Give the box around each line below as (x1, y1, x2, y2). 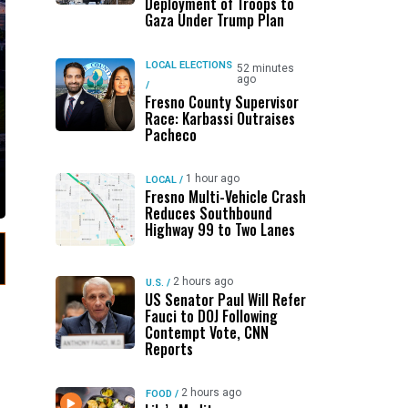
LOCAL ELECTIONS (145, 59, 232, 71)
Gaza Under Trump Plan (144, 9, 284, 31)
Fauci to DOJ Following (144, 305, 278, 327)
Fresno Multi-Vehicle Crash (144, 186, 306, 208)
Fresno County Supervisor (144, 91, 299, 113)
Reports (144, 338, 193, 360)
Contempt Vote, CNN (144, 321, 269, 343)
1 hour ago (185, 172, 240, 185)
